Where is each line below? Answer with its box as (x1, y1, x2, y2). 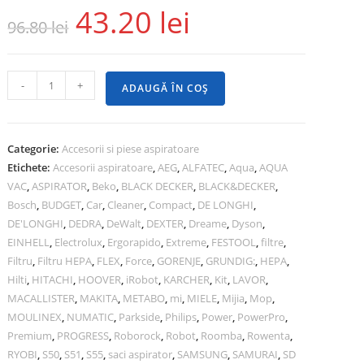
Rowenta (247, 328, 291, 343)
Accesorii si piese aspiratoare (62, 141, 200, 156)
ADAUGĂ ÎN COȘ (122, 81, 210, 95)
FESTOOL (211, 235, 257, 249)
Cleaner (107, 197, 145, 212)
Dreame (188, 216, 227, 231)
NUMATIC (67, 310, 115, 324)
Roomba (201, 328, 243, 343)
